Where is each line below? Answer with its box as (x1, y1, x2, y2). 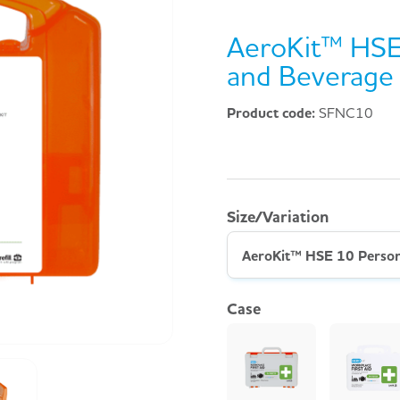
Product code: (227, 103, 319, 121)
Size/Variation (227, 206, 329, 227)
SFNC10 (319, 103, 373, 121)
